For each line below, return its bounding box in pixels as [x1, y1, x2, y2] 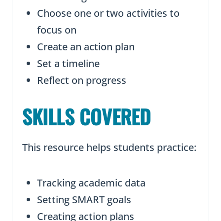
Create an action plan [37, 40, 135, 54]
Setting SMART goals [37, 193, 131, 207]
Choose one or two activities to [37, 6, 180, 20]
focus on [37, 23, 76, 37]
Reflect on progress [37, 74, 126, 87]
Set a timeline [37, 57, 100, 71]
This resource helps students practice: [22, 141, 196, 154]
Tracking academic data [37, 176, 146, 190]
